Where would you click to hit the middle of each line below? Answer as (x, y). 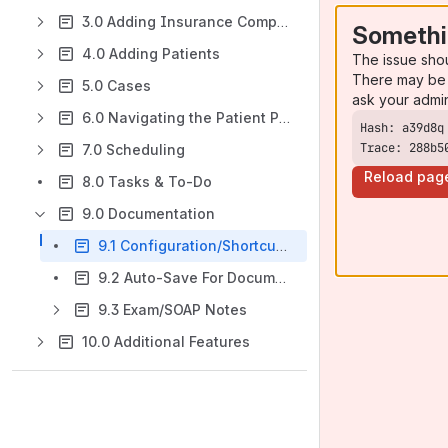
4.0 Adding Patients (151, 53)
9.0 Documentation (148, 213)
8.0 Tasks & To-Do (147, 181)
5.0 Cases (116, 85)
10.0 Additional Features (166, 341)
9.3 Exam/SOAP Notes (172, 309)
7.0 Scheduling (133, 149)
